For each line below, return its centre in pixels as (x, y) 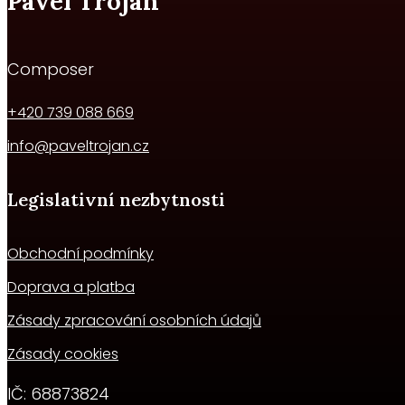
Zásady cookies (63, 354)
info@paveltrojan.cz (78, 146)
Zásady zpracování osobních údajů (134, 321)
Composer (51, 70)
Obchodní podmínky (80, 254)
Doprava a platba (71, 287)
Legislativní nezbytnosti (116, 199)
